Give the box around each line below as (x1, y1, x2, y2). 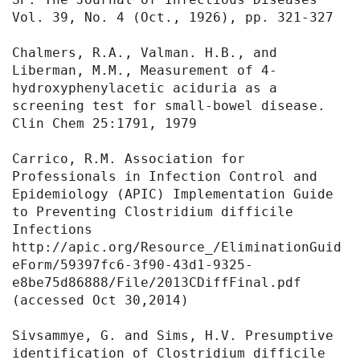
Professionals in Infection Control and (12, 168, 317, 184)
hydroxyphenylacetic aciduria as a (12, 80, 277, 96)
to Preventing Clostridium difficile (12, 203, 293, 219)
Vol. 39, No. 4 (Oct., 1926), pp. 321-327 (12, 9, 333, 25)
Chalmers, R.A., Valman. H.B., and (12, 44, 277, 60)
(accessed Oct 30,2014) (12, 292, 189, 308)
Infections (12, 221, 92, 237)
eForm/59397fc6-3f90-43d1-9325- (12, 256, 253, 272)
